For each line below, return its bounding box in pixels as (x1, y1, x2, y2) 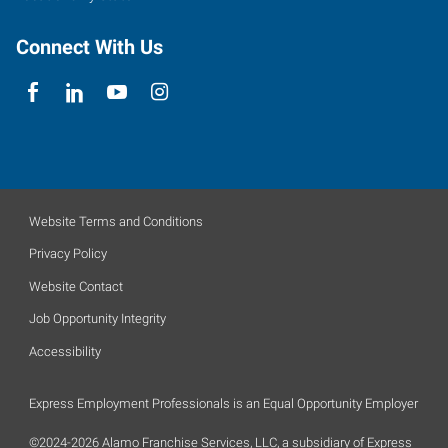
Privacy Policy (29, 246, 107, 261)
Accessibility (29, 343, 101, 359)
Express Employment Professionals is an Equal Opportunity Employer (29, 395, 418, 411)
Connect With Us (16, 35, 163, 59)
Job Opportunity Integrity (29, 311, 166, 326)
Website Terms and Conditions (29, 213, 203, 229)
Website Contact (29, 278, 123, 294)
